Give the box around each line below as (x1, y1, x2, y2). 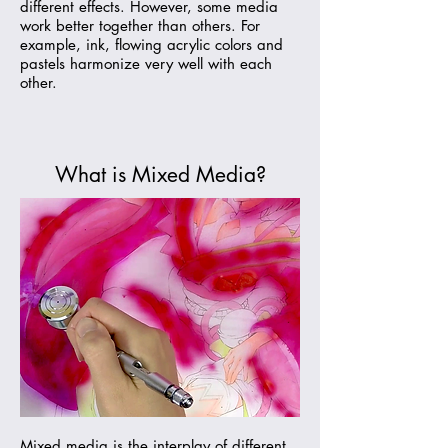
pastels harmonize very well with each (20, 54, 272, 73)
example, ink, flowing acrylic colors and (20, 35, 283, 54)
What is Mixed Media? (54, 161, 266, 188)
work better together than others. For (20, 16, 260, 35)
